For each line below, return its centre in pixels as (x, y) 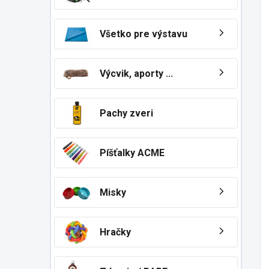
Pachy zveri (126, 113)
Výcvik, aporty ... (136, 74)
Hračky (115, 232)
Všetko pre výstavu (144, 34)
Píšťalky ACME (132, 153)
